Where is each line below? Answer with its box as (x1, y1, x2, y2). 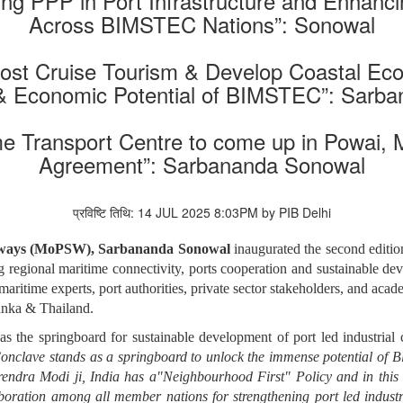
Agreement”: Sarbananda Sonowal (38, 148, 365, 181)
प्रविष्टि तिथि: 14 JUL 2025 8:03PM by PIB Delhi (72, 203, 331, 222)
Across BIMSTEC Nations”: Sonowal (28, 8, 375, 40)
